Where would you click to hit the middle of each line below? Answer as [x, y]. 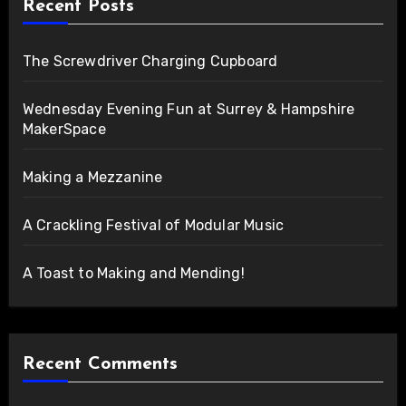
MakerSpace [64, 129]
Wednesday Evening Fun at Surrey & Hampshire [188, 109]
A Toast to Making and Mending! [133, 273]
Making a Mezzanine [92, 177]
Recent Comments [100, 364]
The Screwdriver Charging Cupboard [150, 61]
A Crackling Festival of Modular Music [153, 225]
